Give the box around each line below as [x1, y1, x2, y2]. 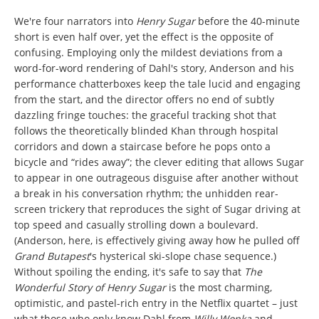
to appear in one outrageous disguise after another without [14, 170, 298, 184]
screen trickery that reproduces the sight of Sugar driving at [14, 202, 300, 216]
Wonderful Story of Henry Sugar [14, 280, 169, 294]
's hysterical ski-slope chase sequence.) [90, 249, 276, 263]
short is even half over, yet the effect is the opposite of [14, 29, 273, 43]
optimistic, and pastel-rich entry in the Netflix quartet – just [14, 296, 298, 310]
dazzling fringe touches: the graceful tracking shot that [14, 108, 276, 122]
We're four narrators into [14, 14, 136, 28]
